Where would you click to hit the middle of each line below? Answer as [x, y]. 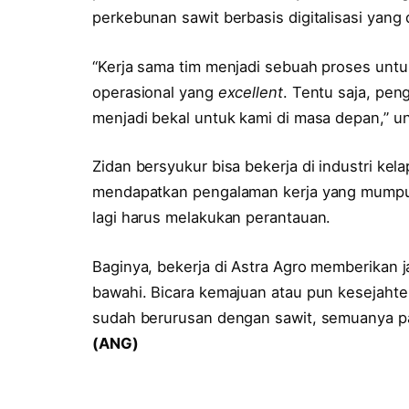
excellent [250, 92]
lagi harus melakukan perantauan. [212, 218]
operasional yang [155, 92]
